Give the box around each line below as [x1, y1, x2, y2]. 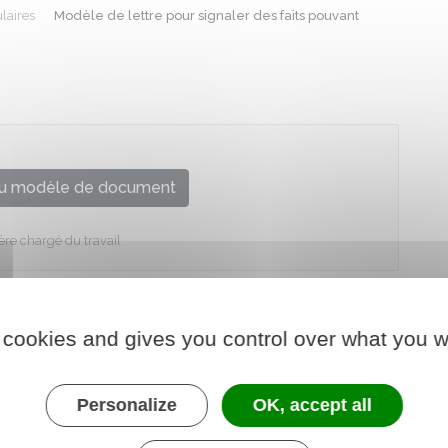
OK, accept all [252, 395, 372, 415]
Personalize [76, 395, 177, 415]
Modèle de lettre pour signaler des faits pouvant [53, 8, 359, 23]
